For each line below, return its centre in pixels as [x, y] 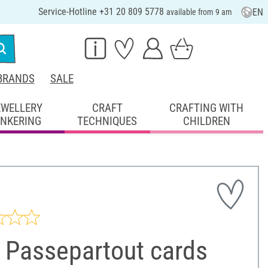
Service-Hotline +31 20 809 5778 [102, 12]
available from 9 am [199, 12]
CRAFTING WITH [207, 108]
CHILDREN [206, 121]
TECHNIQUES [107, 121]
